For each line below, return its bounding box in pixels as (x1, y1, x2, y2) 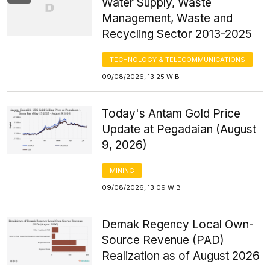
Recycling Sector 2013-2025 (102, 27, 253, 41)
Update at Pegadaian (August (102, 122, 257, 136)
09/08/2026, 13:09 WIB (102, 183, 181, 192)
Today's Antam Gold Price (102, 106, 241, 121)
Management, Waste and (102, 11, 233, 25)
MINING (110, 166, 135, 175)
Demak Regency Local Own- (102, 217, 254, 231)
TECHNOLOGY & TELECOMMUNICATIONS (110, 55, 246, 64)
